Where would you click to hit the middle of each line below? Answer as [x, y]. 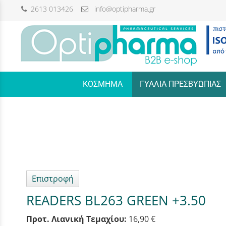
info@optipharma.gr [122, 9]
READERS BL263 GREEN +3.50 [116, 200]
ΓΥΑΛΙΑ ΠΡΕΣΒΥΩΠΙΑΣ [180, 84]
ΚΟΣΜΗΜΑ [102, 84]
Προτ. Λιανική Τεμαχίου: [76, 219]
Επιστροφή [53, 179]
